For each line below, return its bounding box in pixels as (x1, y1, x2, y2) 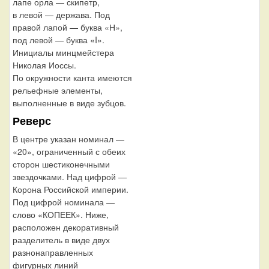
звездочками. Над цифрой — (13, 170, 127, 183)
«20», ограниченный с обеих (13, 145, 125, 157)
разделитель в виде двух (13, 233, 110, 246)
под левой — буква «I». (13, 33, 104, 46)
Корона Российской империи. (13, 183, 128, 195)
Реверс (13, 112, 51, 128)
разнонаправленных (13, 246, 93, 258)
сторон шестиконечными (13, 157, 110, 170)
